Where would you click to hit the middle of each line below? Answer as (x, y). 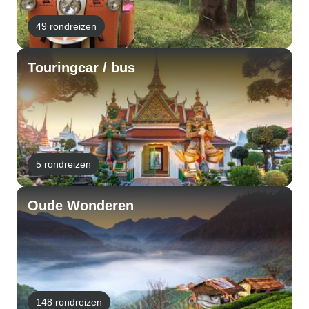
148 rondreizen (69, 302)
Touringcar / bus (81, 68)
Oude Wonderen (81, 206)
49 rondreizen (66, 26)
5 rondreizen (63, 164)
